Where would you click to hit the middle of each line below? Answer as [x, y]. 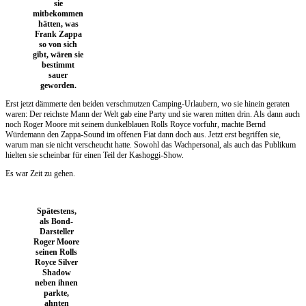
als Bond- [56, 221]
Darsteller [56, 231]
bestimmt [58, 65]
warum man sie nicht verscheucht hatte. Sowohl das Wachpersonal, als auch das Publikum [151, 144]
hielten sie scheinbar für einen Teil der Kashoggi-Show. [95, 155]
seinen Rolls [56, 252]
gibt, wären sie [58, 54]
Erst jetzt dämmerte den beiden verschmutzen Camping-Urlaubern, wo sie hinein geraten [148, 103]
